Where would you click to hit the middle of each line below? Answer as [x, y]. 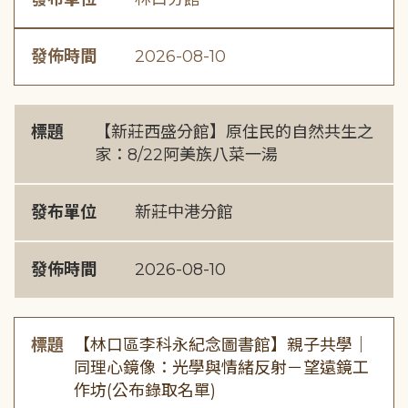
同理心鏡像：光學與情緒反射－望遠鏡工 [222, 368]
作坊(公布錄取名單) [145, 391]
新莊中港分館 [184, 212]
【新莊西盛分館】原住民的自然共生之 [234, 132]
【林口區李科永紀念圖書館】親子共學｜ [222, 345]
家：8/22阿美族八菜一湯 [186, 155]
